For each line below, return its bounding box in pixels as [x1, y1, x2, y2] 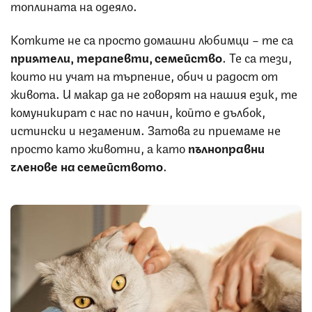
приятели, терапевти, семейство [10, 47, 222, 65]
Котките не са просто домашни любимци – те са [10, 29, 293, 47]
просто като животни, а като [10, 137, 188, 156]
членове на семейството [10, 155, 163, 174]
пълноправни [188, 137, 265, 156]
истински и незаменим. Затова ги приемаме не [10, 119, 281, 138]
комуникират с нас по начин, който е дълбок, [10, 101, 265, 120]
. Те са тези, [222, 47, 292, 65]
